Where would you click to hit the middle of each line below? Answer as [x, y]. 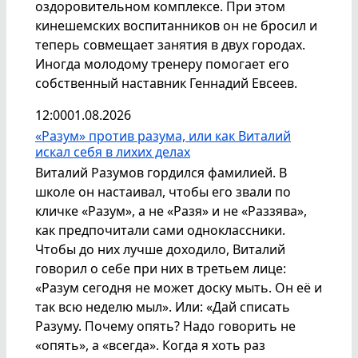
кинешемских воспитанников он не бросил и [176, 25]
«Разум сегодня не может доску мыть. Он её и [179, 287]
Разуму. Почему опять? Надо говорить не [165, 326]
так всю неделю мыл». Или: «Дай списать [163, 306]
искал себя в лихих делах [113, 151]
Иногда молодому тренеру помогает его [162, 64]
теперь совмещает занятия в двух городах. [170, 44]
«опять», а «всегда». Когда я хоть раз [150, 345]
